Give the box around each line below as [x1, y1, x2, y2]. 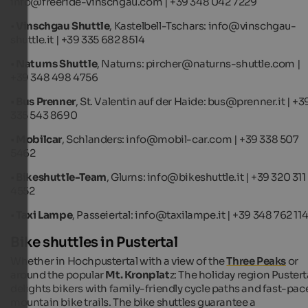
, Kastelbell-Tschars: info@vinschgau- [109, 19, 296, 32]
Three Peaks [226, 254, 287, 267]
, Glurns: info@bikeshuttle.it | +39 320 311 [106, 170, 306, 184]
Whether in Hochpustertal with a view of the [10, 254, 227, 267]
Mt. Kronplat [105, 267, 170, 281]
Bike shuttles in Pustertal [10, 234, 178, 252]
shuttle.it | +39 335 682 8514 [10, 32, 145, 46]
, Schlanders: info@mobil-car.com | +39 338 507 [62, 132, 299, 146]
